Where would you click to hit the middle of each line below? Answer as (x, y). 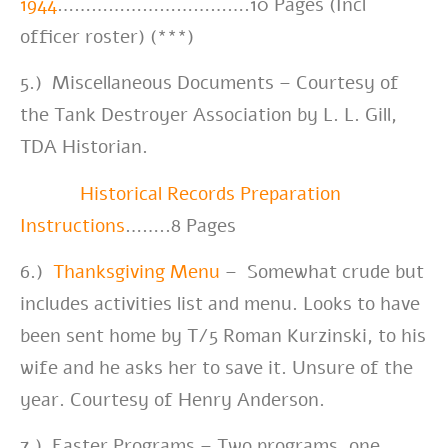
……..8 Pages (180, 225)
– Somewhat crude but (322, 272)
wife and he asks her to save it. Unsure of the (216, 368)
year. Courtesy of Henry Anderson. (172, 400)
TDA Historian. (84, 147)
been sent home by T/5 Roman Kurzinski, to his (223, 336)
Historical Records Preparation (210, 193)
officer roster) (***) (107, 36)
